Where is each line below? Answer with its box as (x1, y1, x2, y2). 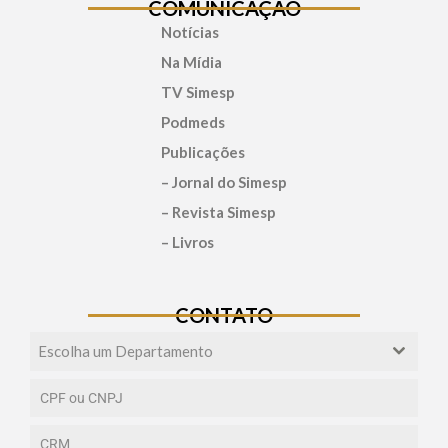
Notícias (161, 22, 219, 41)
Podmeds (161, 112, 225, 131)
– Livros (161, 232, 214, 251)
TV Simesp (161, 82, 235, 101)
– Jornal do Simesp (161, 172, 287, 191)
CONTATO (175, 302, 273, 327)
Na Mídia (161, 52, 222, 71)
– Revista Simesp (161, 202, 276, 221)
